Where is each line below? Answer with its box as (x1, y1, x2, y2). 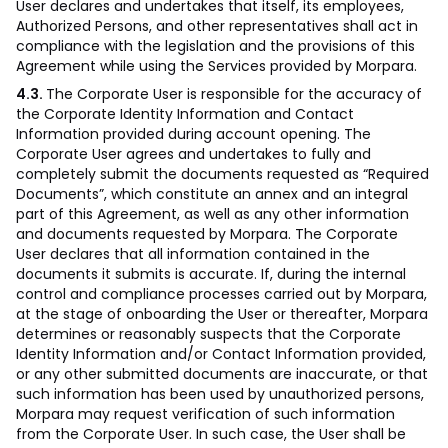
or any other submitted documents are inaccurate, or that (16, 364, 428, 384)
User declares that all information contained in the (16, 244, 370, 264)
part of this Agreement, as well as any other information (16, 204, 409, 224)
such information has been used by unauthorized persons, (16, 384, 424, 404)
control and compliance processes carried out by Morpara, (16, 284, 427, 304)
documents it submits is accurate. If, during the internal (16, 264, 406, 284)
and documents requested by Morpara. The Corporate (16, 224, 398, 244)
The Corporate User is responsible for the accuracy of (46, 84, 422, 104)
